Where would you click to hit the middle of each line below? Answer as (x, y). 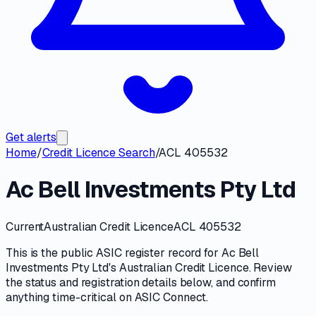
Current (25, 226)
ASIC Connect (170, 297)
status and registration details (101, 282)
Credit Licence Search (98, 153)
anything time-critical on (70, 297)
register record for (171, 253)
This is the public (51, 253)
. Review (270, 267)
